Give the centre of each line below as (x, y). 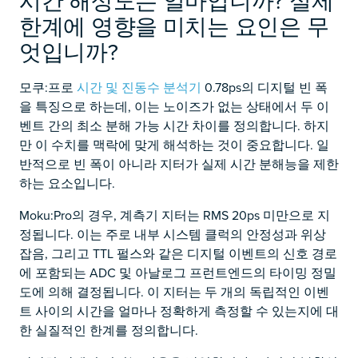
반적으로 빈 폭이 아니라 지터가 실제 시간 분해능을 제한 (179, 164)
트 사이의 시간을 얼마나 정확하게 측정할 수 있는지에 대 (179, 311)
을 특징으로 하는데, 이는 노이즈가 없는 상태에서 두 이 (174, 106)
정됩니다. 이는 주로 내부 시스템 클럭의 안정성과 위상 (173, 234)
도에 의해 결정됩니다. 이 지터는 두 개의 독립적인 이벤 (174, 292)
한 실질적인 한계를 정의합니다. (109, 330)
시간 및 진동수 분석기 (139, 87)
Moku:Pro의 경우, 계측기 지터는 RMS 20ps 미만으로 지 (175, 215)
